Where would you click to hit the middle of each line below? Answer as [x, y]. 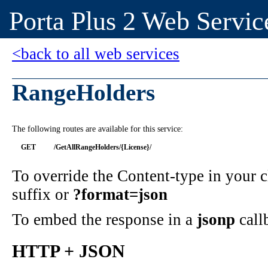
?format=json [120, 195]
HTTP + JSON [68, 252]
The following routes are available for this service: [98, 129]
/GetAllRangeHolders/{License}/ [103, 147]
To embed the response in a [104, 220]
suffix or [42, 195]
